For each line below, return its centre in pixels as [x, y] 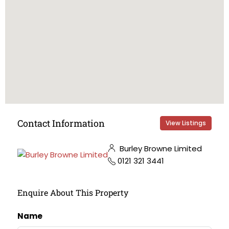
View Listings [186, 123]
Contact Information [61, 123]
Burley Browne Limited [160, 148]
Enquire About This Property [73, 192]
